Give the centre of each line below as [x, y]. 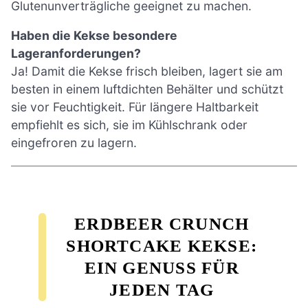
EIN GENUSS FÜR [162, 268]
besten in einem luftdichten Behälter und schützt [147, 89]
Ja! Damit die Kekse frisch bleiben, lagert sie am [147, 71]
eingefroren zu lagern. [74, 143]
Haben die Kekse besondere [94, 36]
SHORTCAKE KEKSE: [162, 246]
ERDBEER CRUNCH [162, 224]
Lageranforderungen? [76, 54]
